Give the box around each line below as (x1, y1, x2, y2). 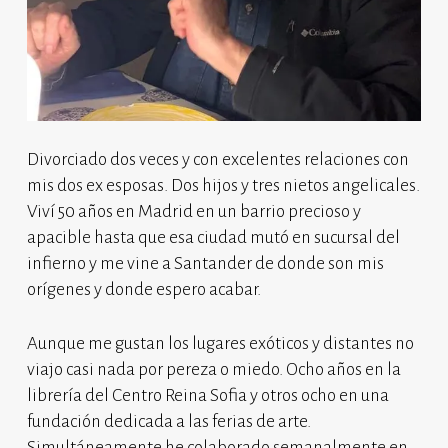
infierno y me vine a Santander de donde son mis (26, 254, 384, 274)
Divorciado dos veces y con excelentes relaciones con (26, 150, 409, 170)
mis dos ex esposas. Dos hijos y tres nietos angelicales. (26, 176, 420, 196)
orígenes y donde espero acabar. (26, 280, 261, 300)
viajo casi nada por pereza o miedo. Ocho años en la (26, 360, 401, 380)
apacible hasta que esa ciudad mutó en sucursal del (26, 228, 400, 248)
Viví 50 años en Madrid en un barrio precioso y (26, 202, 361, 222)
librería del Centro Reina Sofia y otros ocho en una (26, 386, 389, 406)
